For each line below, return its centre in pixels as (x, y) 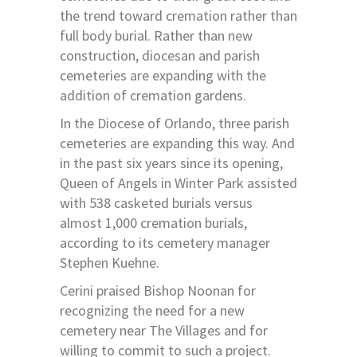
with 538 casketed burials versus (156, 203)
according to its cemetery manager (165, 243)
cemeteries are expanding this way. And (177, 143)
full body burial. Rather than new (156, 36)
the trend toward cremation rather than (178, 16)
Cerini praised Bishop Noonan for (158, 291)
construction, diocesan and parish (160, 56)
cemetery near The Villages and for (164, 331)
